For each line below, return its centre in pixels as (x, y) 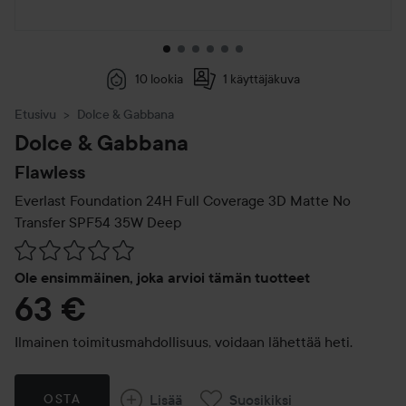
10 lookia (159, 79)
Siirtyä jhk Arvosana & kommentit (119, 250)
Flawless (50, 172)
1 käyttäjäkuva (261, 79)
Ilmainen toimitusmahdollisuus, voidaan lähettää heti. (184, 342)
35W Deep (146, 222)
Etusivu (35, 114)
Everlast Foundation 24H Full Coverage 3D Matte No (183, 200)
